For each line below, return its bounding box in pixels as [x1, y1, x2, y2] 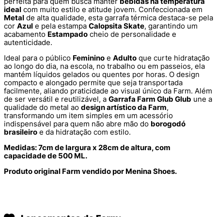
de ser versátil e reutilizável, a [4, 94, 108, 104]
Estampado [47, 29, 88, 39]
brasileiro [4, 127, 37, 137]
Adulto [113, 53, 137, 62]
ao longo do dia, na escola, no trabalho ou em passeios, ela [4, 61, 205, 71]
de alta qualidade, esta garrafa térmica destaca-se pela [24, 13, 213, 22]
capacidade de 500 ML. [4, 151, 87, 160]
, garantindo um [144, 21, 198, 31]
